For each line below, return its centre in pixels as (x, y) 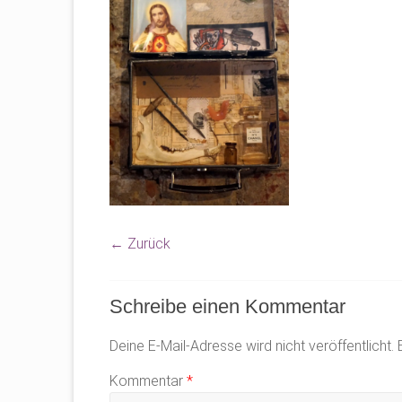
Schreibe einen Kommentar (227, 306)
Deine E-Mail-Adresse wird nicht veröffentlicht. (252, 346)
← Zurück (140, 244)
